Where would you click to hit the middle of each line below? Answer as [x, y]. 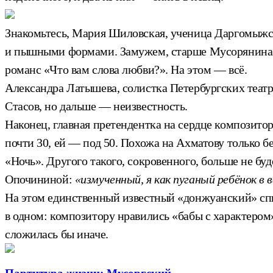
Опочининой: [40, 179]
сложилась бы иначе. [57, 234]
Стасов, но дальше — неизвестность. [97, 106]
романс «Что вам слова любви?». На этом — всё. [126, 69]
